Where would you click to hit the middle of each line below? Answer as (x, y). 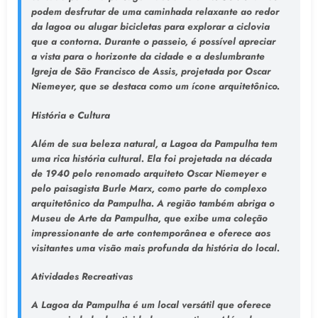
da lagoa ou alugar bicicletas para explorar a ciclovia (150, 27)
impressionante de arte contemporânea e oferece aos (150, 233)
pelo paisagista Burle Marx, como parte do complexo (149, 188)
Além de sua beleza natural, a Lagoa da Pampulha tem (154, 143)
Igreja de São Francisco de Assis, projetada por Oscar (150, 72)
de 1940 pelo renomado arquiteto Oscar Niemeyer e (149, 173)
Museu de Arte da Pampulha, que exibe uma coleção (149, 218)
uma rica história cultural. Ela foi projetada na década (151, 158)
